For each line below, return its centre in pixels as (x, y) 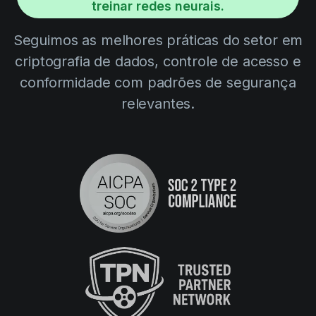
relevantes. (158, 104)
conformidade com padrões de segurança (158, 83)
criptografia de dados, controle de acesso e (158, 62)
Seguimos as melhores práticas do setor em (158, 41)
